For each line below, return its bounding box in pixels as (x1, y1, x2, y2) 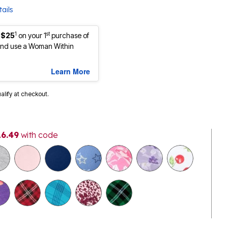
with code (19, 130, 58, 140)
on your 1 (18, 31, 46, 40)
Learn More (51, 66, 90, 77)
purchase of (50, 31, 89, 40)
